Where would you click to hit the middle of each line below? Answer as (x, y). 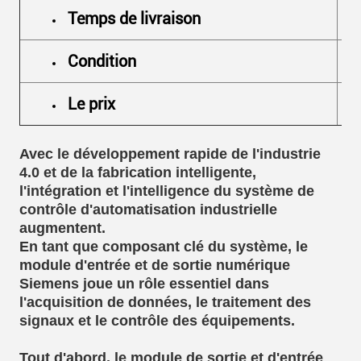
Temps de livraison (134, 18)
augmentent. (62, 228)
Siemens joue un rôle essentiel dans (144, 283)
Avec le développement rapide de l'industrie (170, 154)
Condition (102, 61)
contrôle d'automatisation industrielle (148, 209)
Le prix (91, 104)
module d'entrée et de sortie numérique (155, 265)
